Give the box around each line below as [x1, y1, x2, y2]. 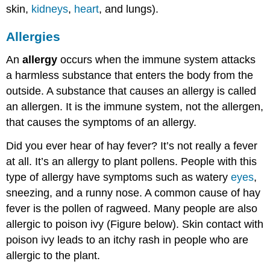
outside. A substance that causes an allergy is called [6, 84, 257, 97]
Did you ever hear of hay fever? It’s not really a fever [6, 139, 258, 152]
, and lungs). [99, 3, 159, 16]
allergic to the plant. [6, 249, 101, 262]
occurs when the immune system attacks [60, 53, 256, 66]
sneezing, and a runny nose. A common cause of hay [6, 186, 261, 199]
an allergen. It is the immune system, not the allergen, [6, 100, 264, 113]
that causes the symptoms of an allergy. [6, 116, 197, 128]
